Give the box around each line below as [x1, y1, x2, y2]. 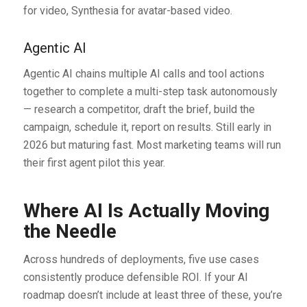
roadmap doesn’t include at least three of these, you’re [23, 288, 282, 302]
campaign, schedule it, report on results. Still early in [23, 120, 271, 134]
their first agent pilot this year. [23, 156, 165, 169]
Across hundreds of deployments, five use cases [23, 253, 259, 267]
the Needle [23, 219, 116, 243]
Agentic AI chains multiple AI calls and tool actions [23, 66, 265, 80]
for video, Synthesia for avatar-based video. [23, 3, 232, 17]
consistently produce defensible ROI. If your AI [23, 271, 248, 284]
